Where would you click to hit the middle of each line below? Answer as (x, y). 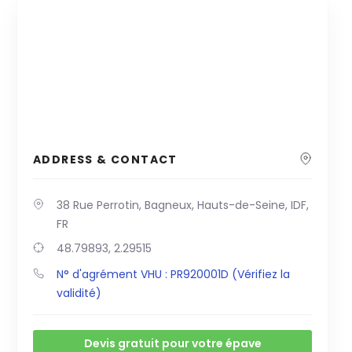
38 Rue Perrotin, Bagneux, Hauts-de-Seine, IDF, (183, 205)
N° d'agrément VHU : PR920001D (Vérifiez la (173, 275)
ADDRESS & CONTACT (105, 160)
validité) (79, 293)
